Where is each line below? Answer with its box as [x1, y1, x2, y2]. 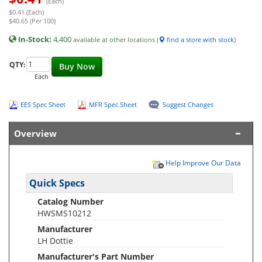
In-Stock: [18, 33, 51, 44]
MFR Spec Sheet [89, 99, 137, 109]
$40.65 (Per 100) [9, 16, 56, 25]
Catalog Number [37, 195, 104, 207]
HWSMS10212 [37, 207, 91, 219]
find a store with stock [165, 35, 234, 44]
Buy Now [59, 60, 95, 72]
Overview [14, 127, 57, 139]
